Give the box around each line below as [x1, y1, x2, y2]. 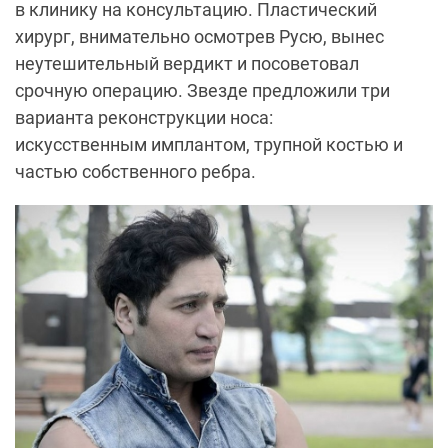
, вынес [323, 26, 384, 48]
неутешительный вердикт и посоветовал [15, 53, 359, 75]
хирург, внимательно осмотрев [15, 26, 279, 48]
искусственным [15, 134, 151, 156]
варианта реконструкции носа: [15, 107, 273, 129]
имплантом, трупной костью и [151, 134, 403, 156]
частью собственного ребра [15, 161, 251, 183]
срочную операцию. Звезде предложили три [15, 80, 390, 102]
